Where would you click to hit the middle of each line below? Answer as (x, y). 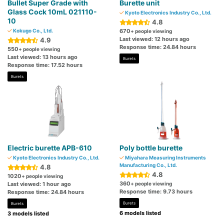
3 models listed (28, 214)
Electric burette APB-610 (50, 148)
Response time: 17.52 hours (45, 65)
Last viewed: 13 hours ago (42, 57)
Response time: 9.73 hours (156, 192)
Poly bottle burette (151, 148)
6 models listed (140, 213)
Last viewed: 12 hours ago (154, 39)
